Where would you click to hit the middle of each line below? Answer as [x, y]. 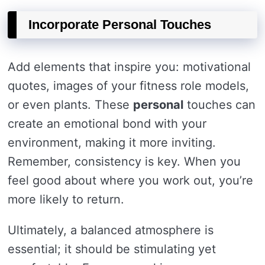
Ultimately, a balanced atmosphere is [111, 230]
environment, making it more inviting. [112, 143]
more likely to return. [66, 199]
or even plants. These [70, 105]
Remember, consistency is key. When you [124, 161]
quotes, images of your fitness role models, [128, 86]
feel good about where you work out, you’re [130, 180]
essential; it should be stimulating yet [112, 249]
